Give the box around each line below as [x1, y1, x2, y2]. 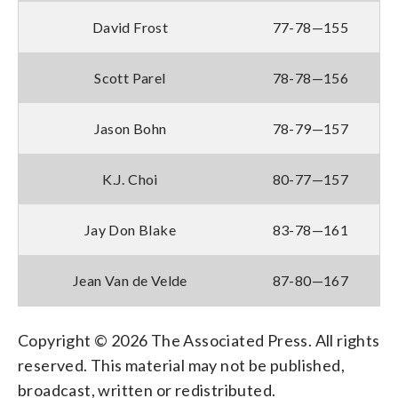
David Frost [92, 18, 169, 36]
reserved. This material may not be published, [18, 354, 345, 375]
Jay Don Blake [84, 220, 177, 238]
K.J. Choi [102, 170, 158, 187]
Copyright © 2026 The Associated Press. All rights [18, 330, 380, 350]
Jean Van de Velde [73, 271, 187, 289]
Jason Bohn [93, 119, 167, 137]
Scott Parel [94, 68, 166, 86]
